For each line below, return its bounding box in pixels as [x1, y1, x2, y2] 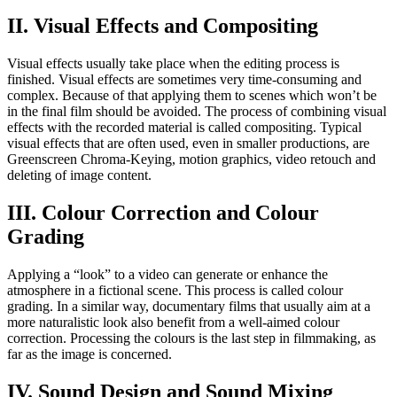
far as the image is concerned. [7, 346, 172, 362]
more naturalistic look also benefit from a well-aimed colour [7, 315, 339, 331]
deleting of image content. [7, 167, 152, 183]
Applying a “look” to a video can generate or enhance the [7, 267, 328, 283]
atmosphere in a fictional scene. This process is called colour [7, 283, 343, 299]
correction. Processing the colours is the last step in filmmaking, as [7, 331, 376, 346]
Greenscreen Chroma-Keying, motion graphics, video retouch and [7, 152, 376, 167]
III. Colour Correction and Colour [7, 201, 319, 225]
